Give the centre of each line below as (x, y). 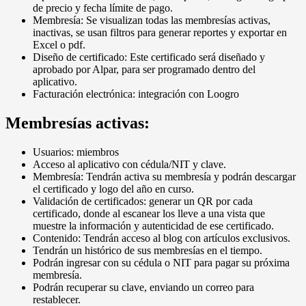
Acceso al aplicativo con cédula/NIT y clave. (129, 164)
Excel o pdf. (59, 44)
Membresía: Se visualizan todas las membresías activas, (152, 20)
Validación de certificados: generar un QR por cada (143, 201)
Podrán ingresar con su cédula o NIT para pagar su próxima (161, 262)
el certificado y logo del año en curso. (113, 189)
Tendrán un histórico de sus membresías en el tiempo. (148, 250)
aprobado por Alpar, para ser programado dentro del (144, 69)
